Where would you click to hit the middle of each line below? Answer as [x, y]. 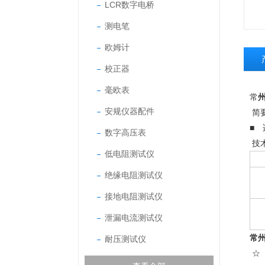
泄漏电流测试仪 [134, 218]
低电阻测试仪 [130, 154]
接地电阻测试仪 [134, 196]
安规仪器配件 [130, 111]
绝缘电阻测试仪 [134, 175]
